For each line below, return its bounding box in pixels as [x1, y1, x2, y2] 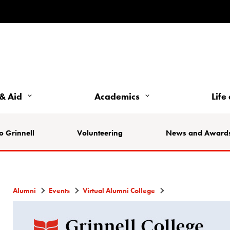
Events [49, 185, 70, 195]
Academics [94, 90, 140, 102]
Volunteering [77, 127, 123, 138]
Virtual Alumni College [83, 185, 156, 195]
